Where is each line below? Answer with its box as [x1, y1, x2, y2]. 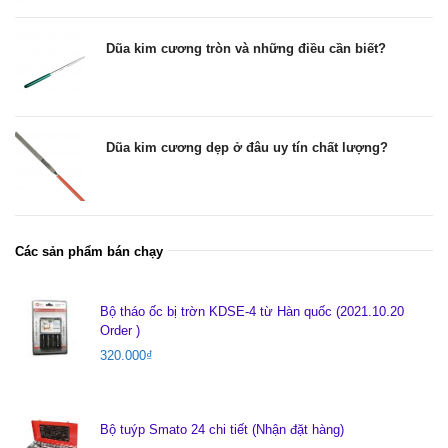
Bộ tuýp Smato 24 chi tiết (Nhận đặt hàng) [100, 422, 344, 437]
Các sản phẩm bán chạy [15, 244, 163, 259]
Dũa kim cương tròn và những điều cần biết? [106, 41, 386, 56]
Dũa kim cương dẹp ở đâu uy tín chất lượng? [106, 140, 388, 155]
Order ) [100, 323, 140, 338]
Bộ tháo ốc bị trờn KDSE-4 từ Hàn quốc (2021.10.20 [100, 304, 404, 319]
